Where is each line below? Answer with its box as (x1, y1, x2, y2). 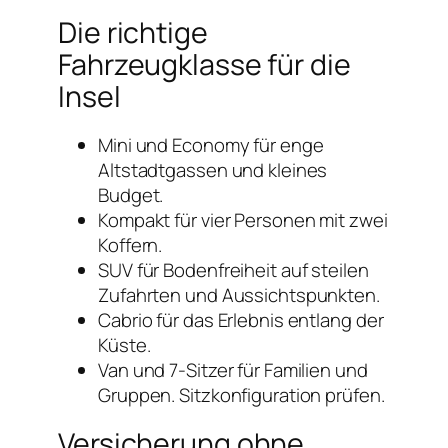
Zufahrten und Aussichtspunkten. (98, 281, 380, 308)
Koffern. (98, 231, 163, 258)
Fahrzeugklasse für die (58, 44, 351, 84)
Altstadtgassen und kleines (98, 156, 328, 183)
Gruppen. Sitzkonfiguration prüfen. (98, 381, 385, 408)
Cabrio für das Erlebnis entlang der (98, 306, 384, 333)
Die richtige (58, 12, 208, 52)
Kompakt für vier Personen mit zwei (98, 206, 388, 233)
